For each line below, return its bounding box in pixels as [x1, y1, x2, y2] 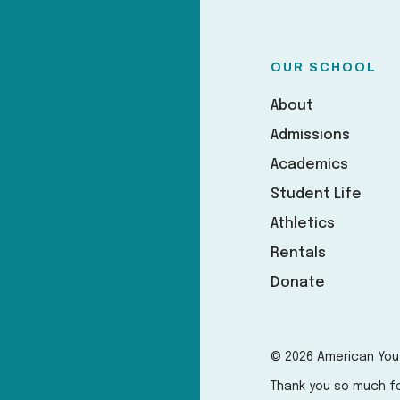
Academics [271, 157, 349, 172]
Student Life [271, 187, 362, 202]
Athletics [271, 216, 336, 231]
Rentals [271, 246, 327, 261]
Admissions [271, 128, 351, 143]
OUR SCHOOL [271, 61, 378, 74]
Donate [271, 275, 326, 290]
